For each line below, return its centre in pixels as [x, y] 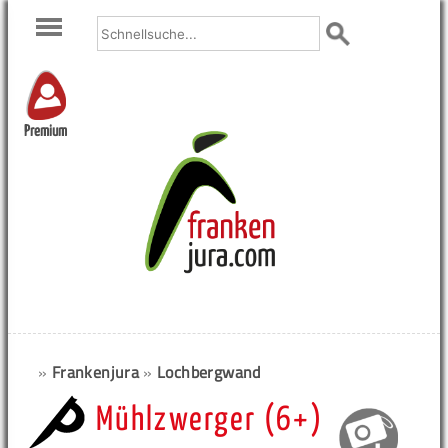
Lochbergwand [209, 372]
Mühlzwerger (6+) [209, 420]
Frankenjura [95, 372]
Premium [45, 132]
